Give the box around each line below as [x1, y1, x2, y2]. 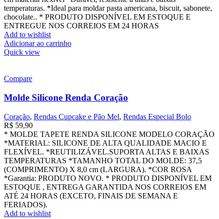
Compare [4, 74, 32, 83]
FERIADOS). [4, 200, 47, 209]
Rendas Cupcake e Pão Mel [34, 112, 119, 121]
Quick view [4, 48, 40, 57]
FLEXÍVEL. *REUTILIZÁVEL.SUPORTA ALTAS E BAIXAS [4, 147, 209, 156]
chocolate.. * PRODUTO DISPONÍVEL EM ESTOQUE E [4, 13, 191, 22]
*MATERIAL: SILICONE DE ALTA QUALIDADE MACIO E [4, 138, 207, 147]
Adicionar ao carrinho [4, 39, 71, 48]
